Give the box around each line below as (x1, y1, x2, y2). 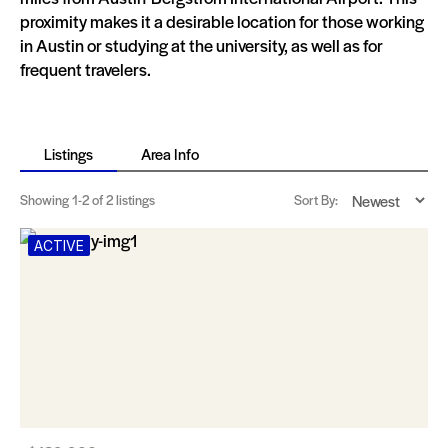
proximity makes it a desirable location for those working (20, 9, 424, 33)
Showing (20, 190, 72, 209)
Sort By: (294, 190, 338, 209)
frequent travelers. (20, 57, 151, 81)
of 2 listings (89, 190, 155, 209)
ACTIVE (34, 237, 84, 254)
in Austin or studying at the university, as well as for (20, 33, 383, 57)
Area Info (141, 143, 199, 164)
